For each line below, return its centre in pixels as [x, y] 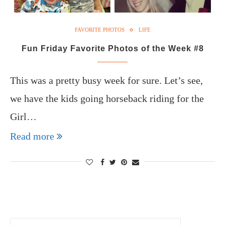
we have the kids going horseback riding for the [107, 98]
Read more [32, 136]
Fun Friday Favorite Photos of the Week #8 [113, 48]
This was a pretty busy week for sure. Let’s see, [106, 80]
